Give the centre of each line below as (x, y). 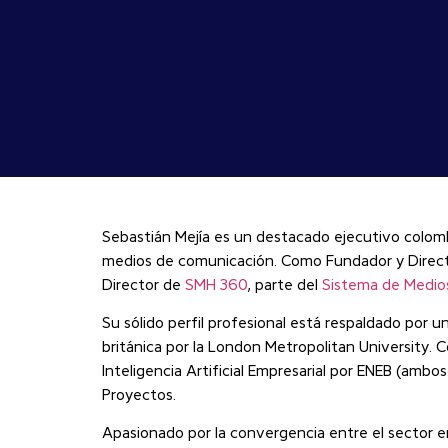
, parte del (285, 286)
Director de (143, 286)
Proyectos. (139, 396)
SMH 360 (216, 286)
